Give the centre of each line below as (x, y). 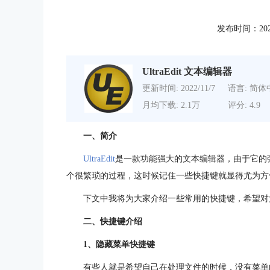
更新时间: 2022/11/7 (179, 88)
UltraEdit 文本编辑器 (187, 71)
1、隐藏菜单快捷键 (119, 244)
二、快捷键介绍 (113, 221)
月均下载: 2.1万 (171, 105)
